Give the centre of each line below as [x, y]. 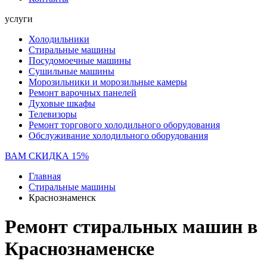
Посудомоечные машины [80, 60]
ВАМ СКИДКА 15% [47, 156]
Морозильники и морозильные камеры [108, 82]
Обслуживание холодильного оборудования [118, 136]
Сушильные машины [72, 71]
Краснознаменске [80, 249]
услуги [19, 19]
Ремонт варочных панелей [83, 93]
